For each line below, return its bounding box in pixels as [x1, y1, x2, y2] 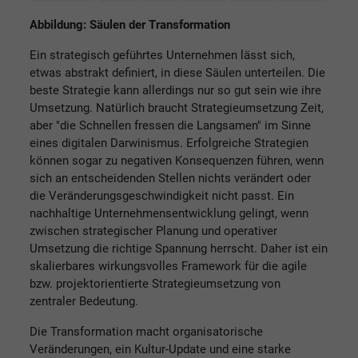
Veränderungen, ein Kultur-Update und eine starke [30, 341, 291, 356]
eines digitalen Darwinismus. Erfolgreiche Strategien [30, 135, 308, 150]
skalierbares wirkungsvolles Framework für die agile [30, 258, 307, 273]
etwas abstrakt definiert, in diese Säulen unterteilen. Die [30, 65, 325, 80]
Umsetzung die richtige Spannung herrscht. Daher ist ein [30, 241, 328, 256]
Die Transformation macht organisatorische [30, 324, 263, 339]
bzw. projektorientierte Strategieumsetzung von [30, 276, 280, 291]
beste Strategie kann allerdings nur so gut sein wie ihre [30, 82, 321, 97]
